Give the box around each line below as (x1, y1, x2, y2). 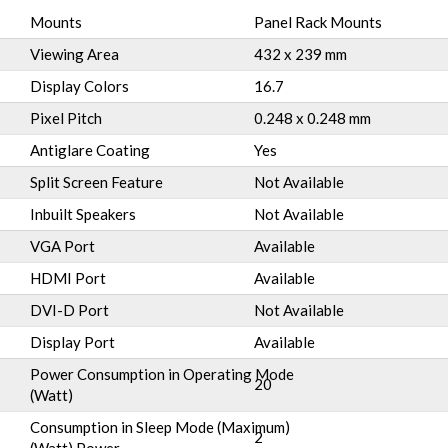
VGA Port (30, 237, 95, 255)
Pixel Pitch (30, 109, 102, 127)
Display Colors (30, 77, 129, 95)
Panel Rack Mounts (254, 13, 382, 31)
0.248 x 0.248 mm (254, 109, 371, 127)
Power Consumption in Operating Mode (30, 365, 294, 383)
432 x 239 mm (254, 45, 347, 63)
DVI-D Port (30, 301, 109, 319)
